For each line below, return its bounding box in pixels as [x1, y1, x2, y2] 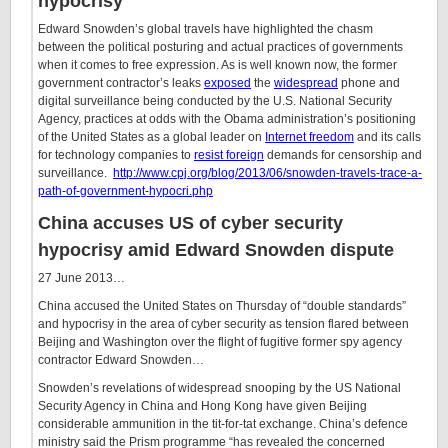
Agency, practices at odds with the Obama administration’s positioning [38, 112, 416, 126]
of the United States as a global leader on [38, 130, 265, 144]
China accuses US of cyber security [38, 213, 343, 233]
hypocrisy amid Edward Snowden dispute [38, 240, 394, 260]
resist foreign [194, 148, 264, 162]
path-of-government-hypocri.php [38, 184, 213, 198]
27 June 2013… [38, 271, 125, 285]
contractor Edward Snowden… [38, 353, 204, 367]
